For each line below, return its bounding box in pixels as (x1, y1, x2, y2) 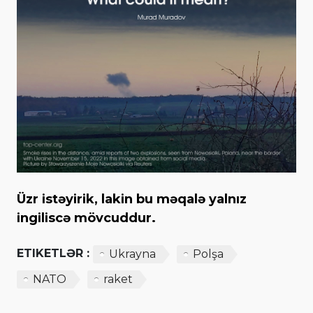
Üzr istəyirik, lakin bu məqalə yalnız (17, 191, 247, 207)
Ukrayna (109, 247, 156, 261)
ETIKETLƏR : (17, 246, 89, 260)
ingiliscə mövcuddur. (17, 210, 156, 226)
